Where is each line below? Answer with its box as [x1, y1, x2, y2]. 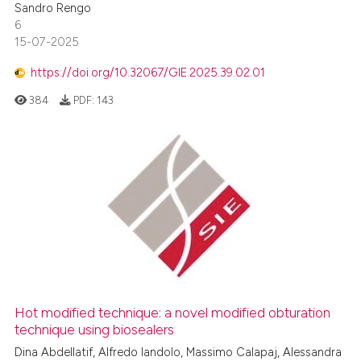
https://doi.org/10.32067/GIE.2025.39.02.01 [31, 65, 266, 81]
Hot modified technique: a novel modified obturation [15, 304, 331, 321]
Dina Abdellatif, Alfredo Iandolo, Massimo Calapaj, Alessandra [15, 344, 342, 359]
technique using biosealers [15, 321, 175, 338]
